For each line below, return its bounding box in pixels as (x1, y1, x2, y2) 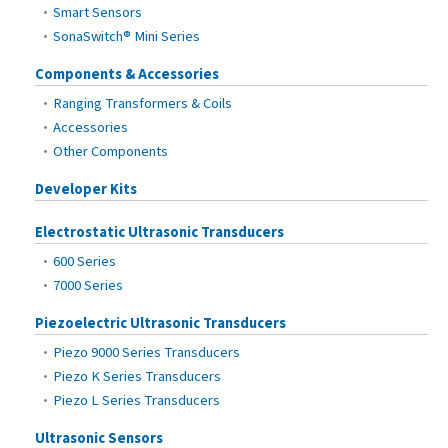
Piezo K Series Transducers (52, 365, 221, 387)
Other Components (52, 140, 168, 162)
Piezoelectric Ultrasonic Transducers (35, 312, 286, 334)
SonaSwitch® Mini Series (52, 26, 200, 48)
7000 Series (52, 274, 123, 296)
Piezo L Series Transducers (52, 389, 220, 411)
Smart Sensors (52, 2, 142, 24)
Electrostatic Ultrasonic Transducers (35, 221, 284, 243)
